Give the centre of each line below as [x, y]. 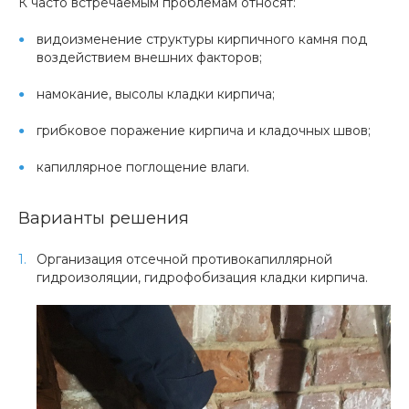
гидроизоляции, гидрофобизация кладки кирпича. [202, 278]
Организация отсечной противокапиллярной [184, 259]
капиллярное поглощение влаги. [143, 167]
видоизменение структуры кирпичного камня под [202, 39]
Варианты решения [104, 218]
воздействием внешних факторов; [149, 58]
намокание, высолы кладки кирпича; [156, 94]
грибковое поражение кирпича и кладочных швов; [204, 131]
